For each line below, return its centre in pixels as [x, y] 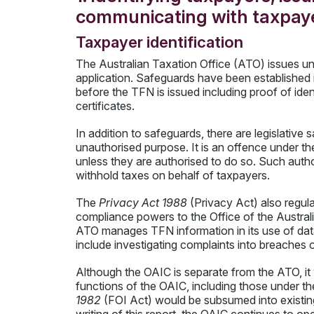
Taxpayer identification [159, 41]
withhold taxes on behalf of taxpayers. [172, 175]
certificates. [105, 105]
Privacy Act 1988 [143, 203]
